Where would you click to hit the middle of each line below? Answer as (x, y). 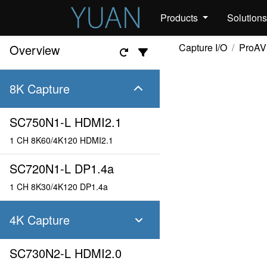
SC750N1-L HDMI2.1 (66, 122)
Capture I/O (203, 47)
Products (180, 18)
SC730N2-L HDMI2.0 (66, 253)
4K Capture (40, 220)
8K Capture (40, 89)
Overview (35, 50)
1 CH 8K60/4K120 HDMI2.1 (61, 140)
